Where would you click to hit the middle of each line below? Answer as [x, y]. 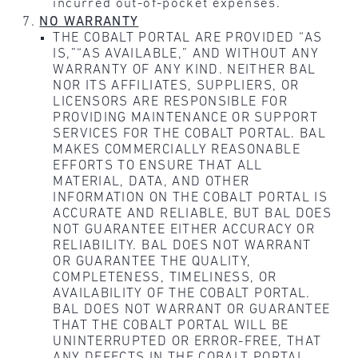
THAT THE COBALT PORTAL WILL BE [171, 325]
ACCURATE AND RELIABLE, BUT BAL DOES [193, 213]
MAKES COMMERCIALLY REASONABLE [177, 149]
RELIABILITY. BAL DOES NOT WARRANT [182, 245]
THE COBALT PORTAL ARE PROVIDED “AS [188, 38]
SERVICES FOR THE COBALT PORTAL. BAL [190, 133]
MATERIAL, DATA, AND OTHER [151, 181]
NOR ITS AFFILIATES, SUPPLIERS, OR [176, 86]
